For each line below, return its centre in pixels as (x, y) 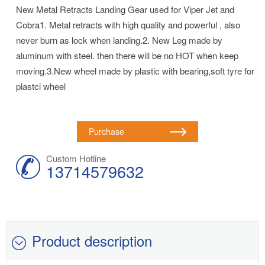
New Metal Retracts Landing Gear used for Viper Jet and (125, 9)
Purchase (106, 132)
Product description (92, 241)
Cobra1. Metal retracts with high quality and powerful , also (128, 25)
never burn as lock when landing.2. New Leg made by (119, 40)
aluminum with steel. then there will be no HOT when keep (127, 56)
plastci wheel (41, 86)
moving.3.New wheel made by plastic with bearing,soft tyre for (135, 71)
